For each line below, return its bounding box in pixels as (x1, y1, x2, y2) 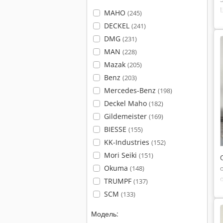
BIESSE (104, 124, 128, 134)
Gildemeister (104, 111, 149, 121)
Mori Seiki (104, 150, 139, 160)
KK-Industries (104, 137, 151, 147)
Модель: (91, 209, 118, 219)
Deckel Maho (104, 99, 149, 108)
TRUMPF (104, 176, 133, 186)
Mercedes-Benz (104, 86, 158, 95)
